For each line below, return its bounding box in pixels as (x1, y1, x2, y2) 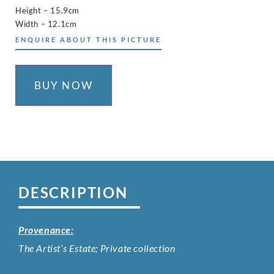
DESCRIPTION (18, 183, 128, 202)
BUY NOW (34, 79, 93, 92)
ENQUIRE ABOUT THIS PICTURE (15, 35, 161, 44)
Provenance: (18, 224, 74, 236)
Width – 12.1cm (15, 19, 77, 29)
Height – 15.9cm (15, 6, 80, 16)
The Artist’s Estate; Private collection (18, 242, 176, 254)
